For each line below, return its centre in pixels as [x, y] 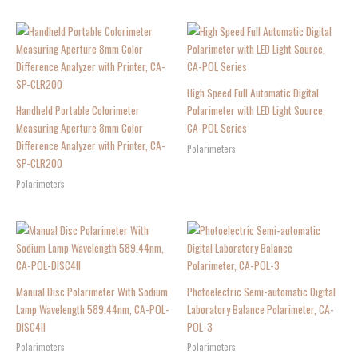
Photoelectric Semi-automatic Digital [261, 291]
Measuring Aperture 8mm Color [80, 127]
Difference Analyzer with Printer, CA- [91, 145]
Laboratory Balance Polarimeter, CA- [261, 309]
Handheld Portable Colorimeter [78, 110]
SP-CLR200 [39, 163]
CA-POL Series [217, 127]
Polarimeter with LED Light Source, [256, 110]
